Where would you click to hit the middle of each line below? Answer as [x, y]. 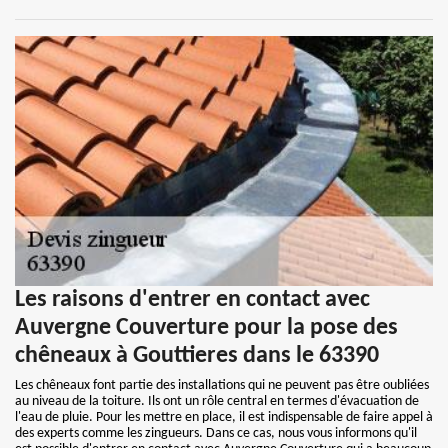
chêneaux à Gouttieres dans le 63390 [197, 356]
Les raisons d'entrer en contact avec [192, 300]
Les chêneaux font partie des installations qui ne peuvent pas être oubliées [222, 385]
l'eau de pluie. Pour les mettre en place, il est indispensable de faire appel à [224, 417]
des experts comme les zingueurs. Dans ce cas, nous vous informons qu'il [216, 433]
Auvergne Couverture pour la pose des [206, 328]
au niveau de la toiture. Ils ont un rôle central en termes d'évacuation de [217, 401]
